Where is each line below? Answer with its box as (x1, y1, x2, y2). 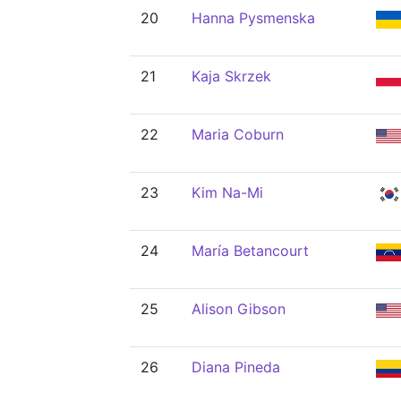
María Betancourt (192, 242, 309, 260)
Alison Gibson (192, 300, 286, 318)
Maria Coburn (192, 125, 284, 143)
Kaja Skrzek (192, 67, 271, 85)
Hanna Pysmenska (192, 9, 315, 27)
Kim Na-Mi (192, 183, 263, 201)
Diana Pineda (192, 358, 280, 376)
